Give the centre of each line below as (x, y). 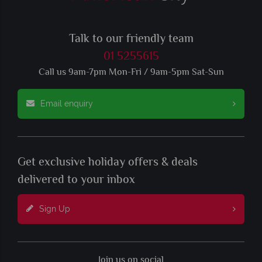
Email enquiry (67, 103)
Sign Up (55, 208)
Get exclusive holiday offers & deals (108, 163)
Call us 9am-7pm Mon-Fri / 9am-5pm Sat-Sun (131, 73)
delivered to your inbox (76, 180)
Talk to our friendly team (131, 39)
